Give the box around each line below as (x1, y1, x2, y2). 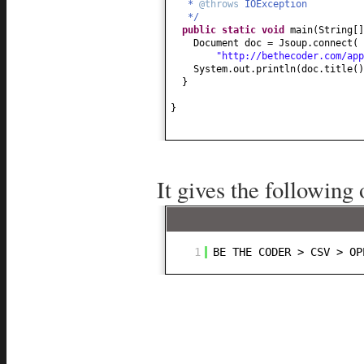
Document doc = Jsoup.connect (193, 37, 353, 49)
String (318, 24, 353, 36)
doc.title (301, 63, 353, 75)
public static (182, 24, 262, 36)
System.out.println (193, 63, 296, 75)
